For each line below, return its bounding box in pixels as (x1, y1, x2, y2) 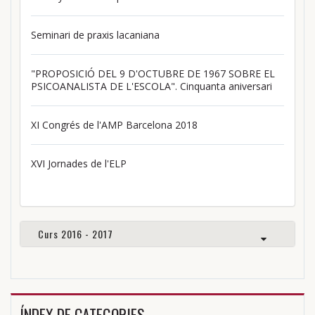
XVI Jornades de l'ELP (31, 157, 127, 171)
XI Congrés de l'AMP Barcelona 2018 (31, 118, 198, 132)
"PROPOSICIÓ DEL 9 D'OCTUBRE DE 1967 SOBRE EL (31, 67, 275, 81)
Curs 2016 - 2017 (38, 226, 113, 242)
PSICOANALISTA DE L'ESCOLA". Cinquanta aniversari (31, 79, 272, 94)
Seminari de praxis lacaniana (31, 28, 160, 42)
